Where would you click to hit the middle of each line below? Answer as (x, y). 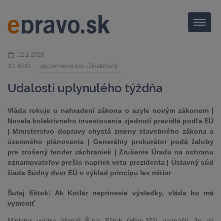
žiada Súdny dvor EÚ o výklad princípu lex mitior (89, 173)
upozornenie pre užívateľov (76, 66)
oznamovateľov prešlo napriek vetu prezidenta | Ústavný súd (110, 162)
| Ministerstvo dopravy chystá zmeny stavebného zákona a (110, 131)
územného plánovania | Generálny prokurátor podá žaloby (110, 142)
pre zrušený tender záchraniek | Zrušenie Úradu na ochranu (110, 152)
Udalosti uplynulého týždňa (85, 88)
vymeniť (21, 203)
